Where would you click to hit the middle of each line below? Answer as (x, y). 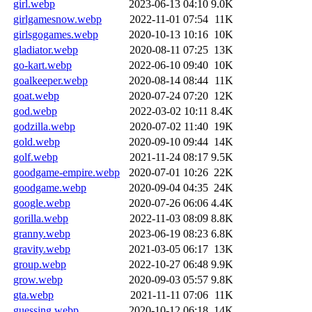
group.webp (40, 264)
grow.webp (38, 279)
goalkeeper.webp (50, 80)
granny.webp (42, 233)
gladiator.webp (46, 49)
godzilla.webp (44, 126)
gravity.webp (42, 249)
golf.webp (36, 157)
